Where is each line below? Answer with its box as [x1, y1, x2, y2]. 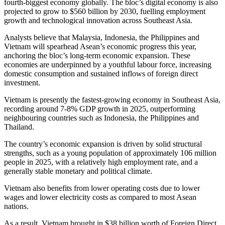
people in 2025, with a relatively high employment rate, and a [4, 158, 198, 167]
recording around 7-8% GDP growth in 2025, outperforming [4, 104, 195, 114]
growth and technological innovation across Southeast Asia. [4, 16, 192, 25]
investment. [4, 78, 40, 87]
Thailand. [4, 123, 34, 132]
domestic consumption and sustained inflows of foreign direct [4, 69, 198, 78]
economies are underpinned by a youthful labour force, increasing [4, 60, 211, 69]
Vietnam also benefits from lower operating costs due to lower [4, 184, 200, 193]
